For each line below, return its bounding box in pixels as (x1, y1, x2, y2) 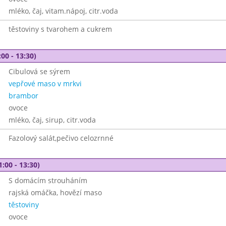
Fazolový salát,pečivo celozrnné (8, 133, 114, 143)
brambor (8, 91, 38, 100)
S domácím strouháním (8, 176, 87, 185)
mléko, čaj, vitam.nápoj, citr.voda (8, 6, 118, 16)
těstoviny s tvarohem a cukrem (8, 24, 112, 34)
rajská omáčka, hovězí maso (8, 188, 102, 197)
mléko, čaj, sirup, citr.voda (8, 115, 96, 125)
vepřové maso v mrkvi (8, 79, 82, 88)
